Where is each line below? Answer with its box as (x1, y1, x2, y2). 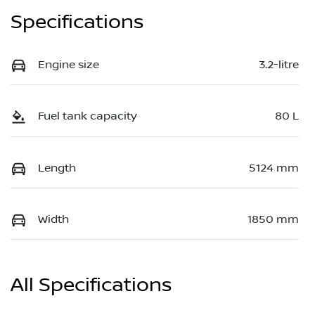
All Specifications (11, 274, 172, 297)
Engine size (38, 58, 99, 71)
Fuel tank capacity (38, 110, 137, 123)
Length (38, 161, 76, 174)
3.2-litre (259, 58, 299, 71)
